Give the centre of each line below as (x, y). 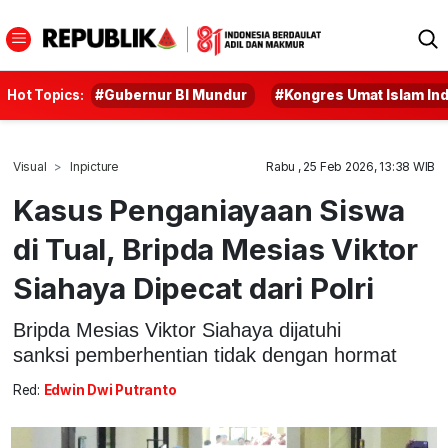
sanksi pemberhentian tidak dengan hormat (204, 354)
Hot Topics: (45, 95)
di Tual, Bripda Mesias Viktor (215, 249)
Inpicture (94, 166)
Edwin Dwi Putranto (110, 390)
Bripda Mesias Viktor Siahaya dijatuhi (176, 329)
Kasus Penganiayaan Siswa (209, 210)
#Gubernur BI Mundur (171, 95)
